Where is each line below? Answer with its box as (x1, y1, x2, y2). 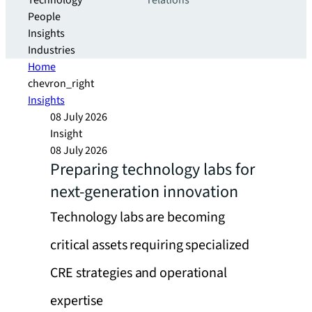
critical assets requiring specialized (50, 235, 250, 255)
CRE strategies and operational (50, 263, 227, 283)
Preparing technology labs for (50, 157, 255, 182)
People (28, 9, 61, 24)
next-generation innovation (50, 180, 238, 204)
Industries (28, 42, 75, 58)
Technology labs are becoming (50, 208, 226, 227)
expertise (50, 291, 104, 311)
